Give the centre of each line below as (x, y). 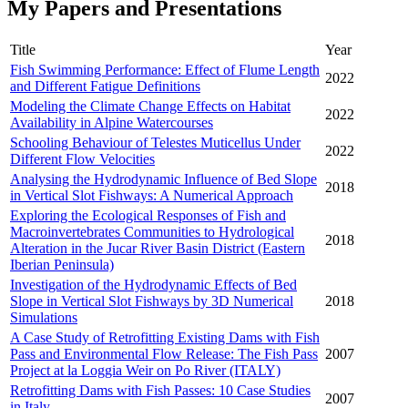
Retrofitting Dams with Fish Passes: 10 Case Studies (160, 391)
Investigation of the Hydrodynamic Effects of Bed (153, 285)
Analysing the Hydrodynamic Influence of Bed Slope (163, 179)
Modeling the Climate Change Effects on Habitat (150, 107)
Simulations (44, 318)
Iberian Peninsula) (62, 265)
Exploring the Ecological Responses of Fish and (148, 216)
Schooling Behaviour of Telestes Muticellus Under (155, 143)
